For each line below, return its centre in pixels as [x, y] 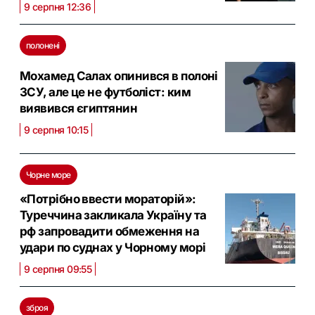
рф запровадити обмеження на [110, 232]
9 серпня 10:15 [56, 130]
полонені [43, 46]
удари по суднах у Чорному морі [113, 248]
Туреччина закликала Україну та [113, 216]
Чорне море [49, 175]
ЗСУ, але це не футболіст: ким [105, 92]
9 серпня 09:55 [58, 269]
